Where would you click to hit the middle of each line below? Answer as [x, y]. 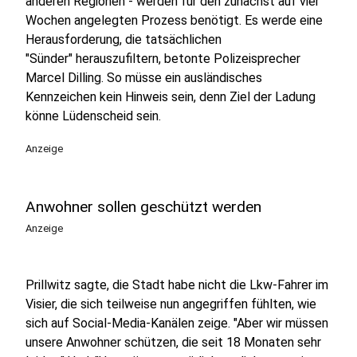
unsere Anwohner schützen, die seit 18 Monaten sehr [173, 342]
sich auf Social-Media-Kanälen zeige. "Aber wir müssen [177, 323]
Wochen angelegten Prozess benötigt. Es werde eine [174, 20]
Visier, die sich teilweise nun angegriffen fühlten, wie [171, 304]
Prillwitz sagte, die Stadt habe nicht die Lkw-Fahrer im [177, 285]
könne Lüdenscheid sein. [93, 116]
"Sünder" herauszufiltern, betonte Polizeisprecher [163, 59]
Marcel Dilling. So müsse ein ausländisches [144, 78]
